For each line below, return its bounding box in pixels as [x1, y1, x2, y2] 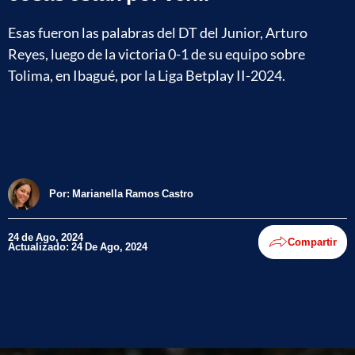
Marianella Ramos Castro [72, 187, 193, 200]
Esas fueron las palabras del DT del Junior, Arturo [8, 23, 307, 41]
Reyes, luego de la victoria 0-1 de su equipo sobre [8, 44, 305, 63]
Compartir [288, 235, 337, 249]
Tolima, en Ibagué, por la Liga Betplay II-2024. [8, 66, 285, 84]
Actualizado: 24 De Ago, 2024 [8, 240, 147, 254]
